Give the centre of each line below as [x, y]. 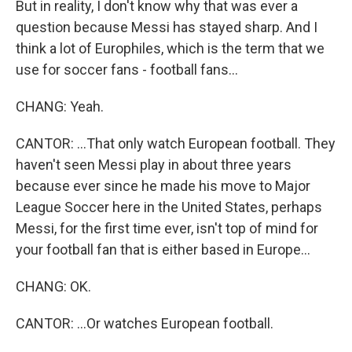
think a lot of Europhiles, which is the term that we [170, 48]
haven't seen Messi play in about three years [154, 165]
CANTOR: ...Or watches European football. [145, 323]
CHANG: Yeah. [60, 106]
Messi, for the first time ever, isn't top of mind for [167, 228]
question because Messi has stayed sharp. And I [167, 27]
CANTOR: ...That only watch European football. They [176, 143]
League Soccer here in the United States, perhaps [169, 207]
